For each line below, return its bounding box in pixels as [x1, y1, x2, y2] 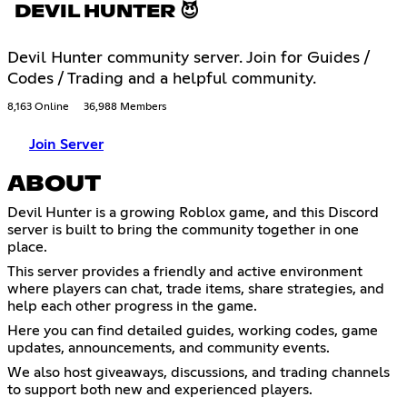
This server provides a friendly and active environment [7, 264, 362, 280]
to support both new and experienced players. [7, 382, 313, 398]
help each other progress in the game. [7, 299, 257, 314]
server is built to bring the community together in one [7, 223, 359, 238]
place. [7, 240, 47, 255]
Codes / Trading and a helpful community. [7, 71, 316, 88]
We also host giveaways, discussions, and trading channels [7, 365, 390, 381]
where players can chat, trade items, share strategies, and [7, 282, 384, 297]
